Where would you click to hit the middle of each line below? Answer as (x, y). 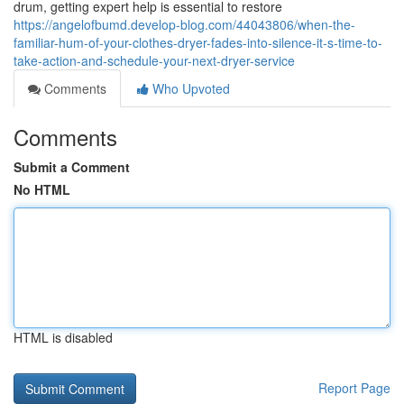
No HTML (42, 189)
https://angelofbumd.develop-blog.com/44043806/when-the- (184, 24)
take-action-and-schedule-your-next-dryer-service (154, 60)
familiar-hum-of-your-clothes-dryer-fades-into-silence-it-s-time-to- (198, 42)
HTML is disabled (63, 337)
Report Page (354, 388)
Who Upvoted (189, 88)
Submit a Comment (72, 167)
